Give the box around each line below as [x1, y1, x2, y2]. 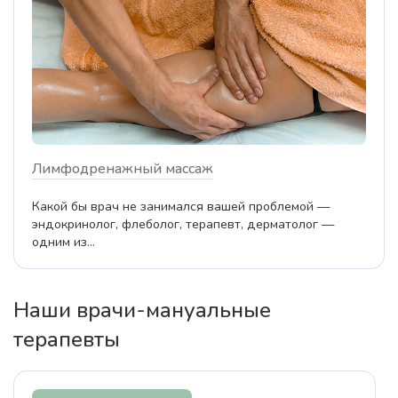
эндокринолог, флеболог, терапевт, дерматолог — [32, 214, 334, 233]
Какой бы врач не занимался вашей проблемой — [32, 196, 330, 215]
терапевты [13, 324, 120, 354]
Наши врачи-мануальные [13, 295, 271, 324]
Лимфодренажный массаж [32, 158, 213, 179]
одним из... [32, 232, 95, 251]
